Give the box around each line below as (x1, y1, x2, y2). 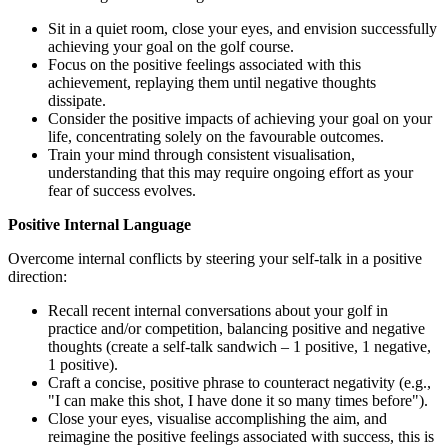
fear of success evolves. (48, 182, 196, 200)
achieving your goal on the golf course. (48, 38, 298, 56)
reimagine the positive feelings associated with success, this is (48, 428, 434, 446)
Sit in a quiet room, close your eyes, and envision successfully (48, 20, 437, 38)
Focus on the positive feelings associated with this (48, 56, 361, 74)
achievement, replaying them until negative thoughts (48, 74, 376, 92)
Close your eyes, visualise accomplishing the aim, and (48, 410, 387, 428)
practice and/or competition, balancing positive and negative (48, 320, 425, 338)
